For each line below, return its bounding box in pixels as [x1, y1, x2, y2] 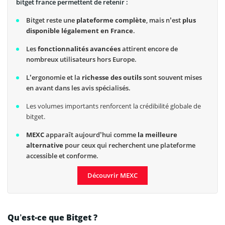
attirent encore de [121, 44, 178, 53]
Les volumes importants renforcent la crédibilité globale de [26, 101, 201, 110]
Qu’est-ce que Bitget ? [8, 212, 97, 223]
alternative [26, 140, 63, 150]
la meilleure [138, 130, 177, 139]
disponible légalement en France [26, 26, 133, 35]
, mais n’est [146, 15, 181, 25]
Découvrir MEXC [87, 170, 138, 180]
